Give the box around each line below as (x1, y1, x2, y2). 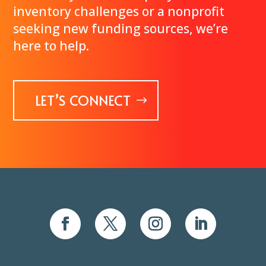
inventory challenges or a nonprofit (13, 3, 225, 20)
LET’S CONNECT (35, 91, 131, 110)
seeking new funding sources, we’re (13, 20, 229, 37)
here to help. (13, 37, 90, 55)
